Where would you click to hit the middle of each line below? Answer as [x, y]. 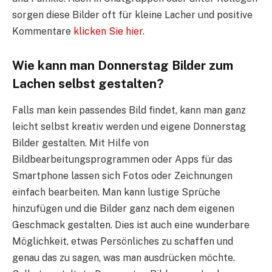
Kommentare [43, 32]
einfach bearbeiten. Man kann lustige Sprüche [116, 192]
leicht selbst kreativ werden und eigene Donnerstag [129, 127]
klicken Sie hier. [109, 32]
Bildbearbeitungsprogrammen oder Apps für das [122, 160]
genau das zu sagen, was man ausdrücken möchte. [124, 258]
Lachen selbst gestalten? [88, 83]
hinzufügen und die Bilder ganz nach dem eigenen [123, 209]
